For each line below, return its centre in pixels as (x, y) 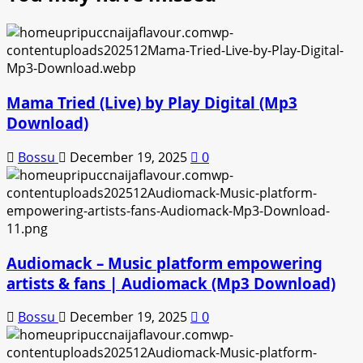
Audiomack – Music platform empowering (164, 263)
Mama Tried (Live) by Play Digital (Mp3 (152, 103)
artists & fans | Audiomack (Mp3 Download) (171, 283)
